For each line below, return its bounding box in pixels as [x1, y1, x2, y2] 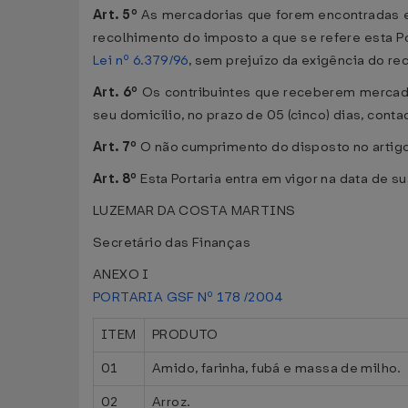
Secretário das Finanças [93, 234, 250, 251]
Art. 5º [93, 6, 138, 24]
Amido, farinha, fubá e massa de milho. [152, 360, 402, 377]
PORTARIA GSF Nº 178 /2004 [93, 289, 284, 306]
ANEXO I [93, 266, 149, 283]
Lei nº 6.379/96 [93, 52, 189, 69]
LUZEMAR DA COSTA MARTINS [93, 202, 296, 219]
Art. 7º [93, 138, 138, 156]
